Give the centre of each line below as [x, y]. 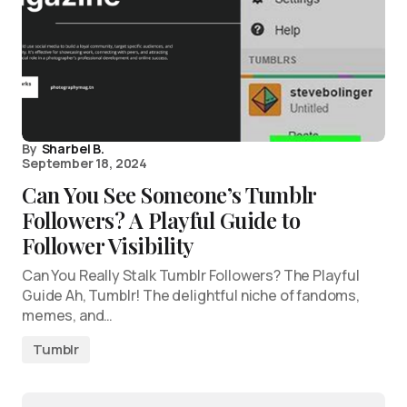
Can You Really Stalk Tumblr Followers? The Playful [191, 275]
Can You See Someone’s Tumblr [169, 194]
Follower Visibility [108, 245]
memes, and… [68, 315]
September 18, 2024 [85, 163]
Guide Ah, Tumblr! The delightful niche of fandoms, [191, 295]
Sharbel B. [73, 149]
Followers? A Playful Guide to [161, 220]
